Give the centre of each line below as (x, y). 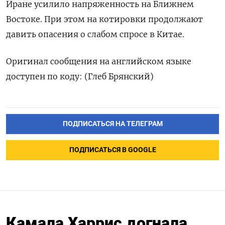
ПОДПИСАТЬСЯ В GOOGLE (113, 150)
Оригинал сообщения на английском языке (99, 61)
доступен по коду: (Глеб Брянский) (80, 76)
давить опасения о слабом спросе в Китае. (95, 34)
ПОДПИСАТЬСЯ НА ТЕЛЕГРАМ (113, 124)
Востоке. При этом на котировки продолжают (104, 19)
